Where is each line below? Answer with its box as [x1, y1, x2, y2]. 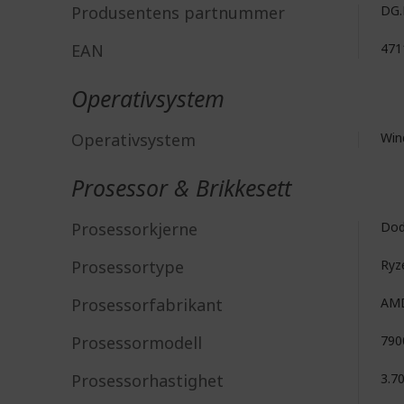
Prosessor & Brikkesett [71, 172, 291, 203]
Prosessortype [71, 256, 184, 278]
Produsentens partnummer [71, 2, 285, 23]
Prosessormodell [71, 332, 202, 353]
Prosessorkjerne [71, 218, 197, 240]
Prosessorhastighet [71, 370, 224, 391]
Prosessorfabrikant [71, 294, 223, 316]
